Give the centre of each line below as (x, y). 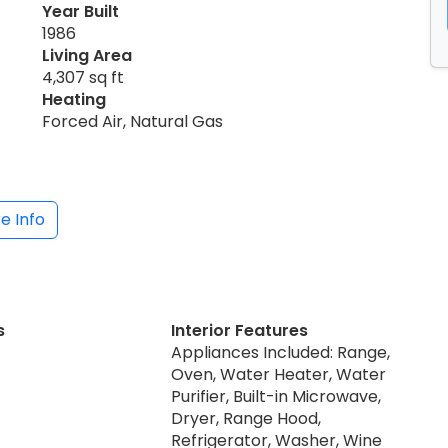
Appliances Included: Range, (281, 352)
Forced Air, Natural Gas (132, 121)
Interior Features (240, 330)
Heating (74, 99)
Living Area (87, 55)
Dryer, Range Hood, (246, 418)
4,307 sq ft (83, 77)
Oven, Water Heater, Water (279, 374)
